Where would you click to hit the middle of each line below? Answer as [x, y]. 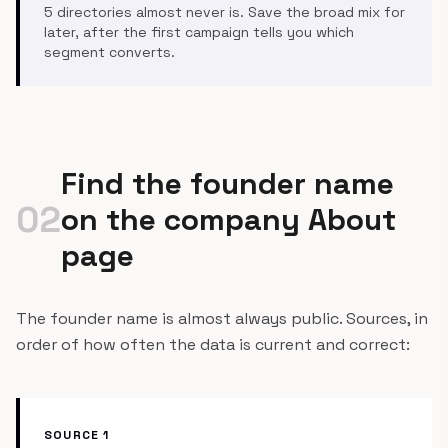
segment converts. [109, 52]
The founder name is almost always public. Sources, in [222, 318]
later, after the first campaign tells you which [199, 32]
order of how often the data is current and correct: [213, 344]
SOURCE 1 [77, 435]
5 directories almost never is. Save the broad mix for [224, 12]
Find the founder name [227, 183]
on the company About [228, 219]
